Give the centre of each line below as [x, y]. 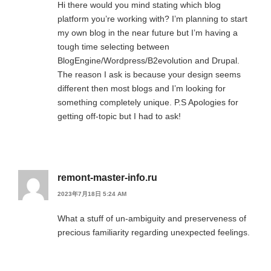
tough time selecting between [113, 46]
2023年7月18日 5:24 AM [92, 194]
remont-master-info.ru [107, 177]
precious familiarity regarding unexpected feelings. [154, 233]
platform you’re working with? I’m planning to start [152, 18]
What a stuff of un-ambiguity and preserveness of [152, 219]
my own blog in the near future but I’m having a [148, 32]
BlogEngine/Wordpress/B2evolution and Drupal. [149, 60]
